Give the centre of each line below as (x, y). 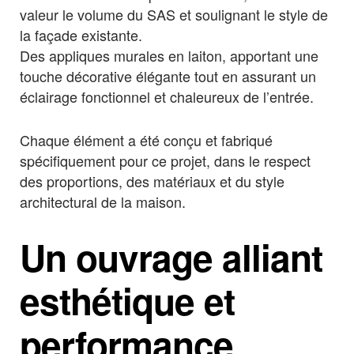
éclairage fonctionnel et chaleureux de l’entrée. (167, 96)
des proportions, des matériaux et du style (152, 181)
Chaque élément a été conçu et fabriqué (146, 140)
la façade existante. (81, 34)
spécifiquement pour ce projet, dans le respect (165, 161)
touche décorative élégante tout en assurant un (168, 75)
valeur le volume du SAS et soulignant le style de (174, 14)
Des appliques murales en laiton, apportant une (169, 55)
